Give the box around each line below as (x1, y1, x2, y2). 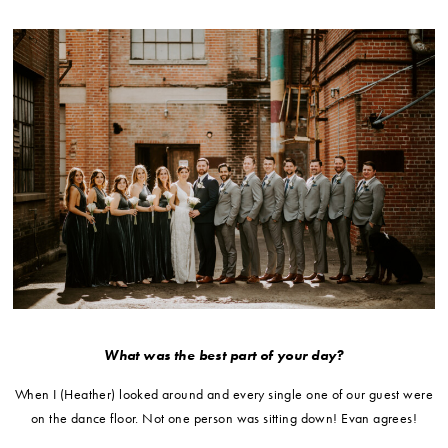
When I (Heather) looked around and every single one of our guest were (15, 385, 433, 404)
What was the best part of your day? (104, 346, 344, 365)
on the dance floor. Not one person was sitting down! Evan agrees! (30, 409, 418, 428)
